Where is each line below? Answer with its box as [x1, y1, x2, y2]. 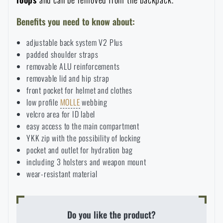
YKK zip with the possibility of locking [26, 131, 141, 144]
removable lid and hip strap [26, 72, 110, 84]
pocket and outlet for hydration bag [26, 143, 133, 156]
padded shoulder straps [26, 48, 99, 60]
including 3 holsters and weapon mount [26, 155, 146, 168]
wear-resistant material [26, 167, 98, 180]
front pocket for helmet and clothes [26, 84, 132, 96]
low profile [26, 96, 60, 108]
